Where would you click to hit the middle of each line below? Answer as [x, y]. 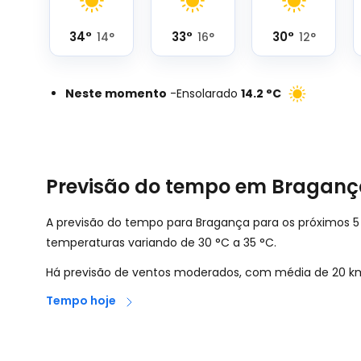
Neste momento [116, 93]
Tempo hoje [81, 301]
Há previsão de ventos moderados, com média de [189, 272]
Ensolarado [207, 93]
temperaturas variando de [122, 243]
